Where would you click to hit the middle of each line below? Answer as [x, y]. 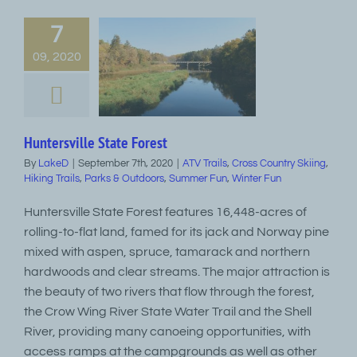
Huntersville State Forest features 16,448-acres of [165, 212]
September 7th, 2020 [126, 163]
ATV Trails [205, 163]
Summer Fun [198, 178]
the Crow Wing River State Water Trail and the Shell [168, 312]
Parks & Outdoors [124, 178]
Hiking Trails [52, 178]
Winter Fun [257, 178]
